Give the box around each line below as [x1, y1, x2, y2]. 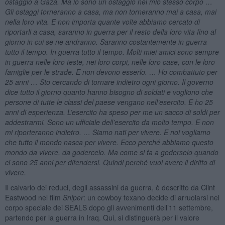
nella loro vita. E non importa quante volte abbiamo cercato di [5, 16, 200, 27]
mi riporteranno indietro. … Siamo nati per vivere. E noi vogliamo [5, 127, 210, 137]
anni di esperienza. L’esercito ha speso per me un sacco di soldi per [5, 106, 220, 117]
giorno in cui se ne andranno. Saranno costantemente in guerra [5, 36, 207, 47]
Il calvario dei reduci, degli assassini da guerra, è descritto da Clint [5, 182, 215, 192]
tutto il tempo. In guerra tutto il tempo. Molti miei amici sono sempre [5, 46, 219, 57]
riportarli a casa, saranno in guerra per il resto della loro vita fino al [5, 26, 216, 37]
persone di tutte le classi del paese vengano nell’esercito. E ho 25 [5, 96, 213, 107]
